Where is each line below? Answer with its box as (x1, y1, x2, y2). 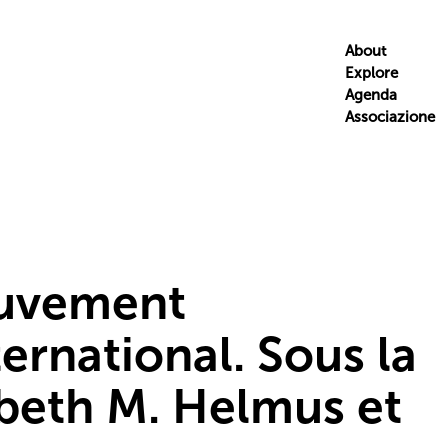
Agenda (344, 86, 397, 104)
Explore (344, 64, 398, 82)
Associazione (344, 108, 435, 126)
